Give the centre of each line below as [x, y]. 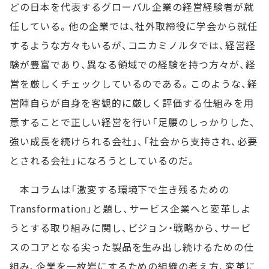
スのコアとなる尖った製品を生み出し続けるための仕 [132, 247]
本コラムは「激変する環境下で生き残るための [120, 189]
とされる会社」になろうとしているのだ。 [103, 160]
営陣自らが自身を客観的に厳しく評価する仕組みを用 [132, 103]
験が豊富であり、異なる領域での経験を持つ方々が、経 [133, 64]
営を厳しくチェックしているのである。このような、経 [134, 83]
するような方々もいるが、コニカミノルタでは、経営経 [133, 45]
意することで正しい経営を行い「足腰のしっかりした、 [133, 122]
